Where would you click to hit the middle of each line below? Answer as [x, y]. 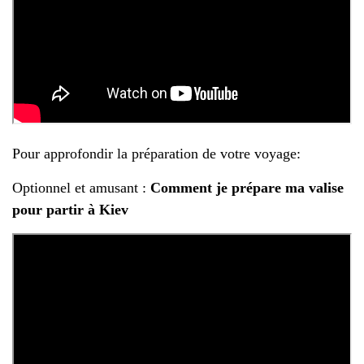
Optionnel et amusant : [81, 188]
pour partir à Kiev [70, 210]
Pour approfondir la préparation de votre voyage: [156, 154]
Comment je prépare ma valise [247, 188]
